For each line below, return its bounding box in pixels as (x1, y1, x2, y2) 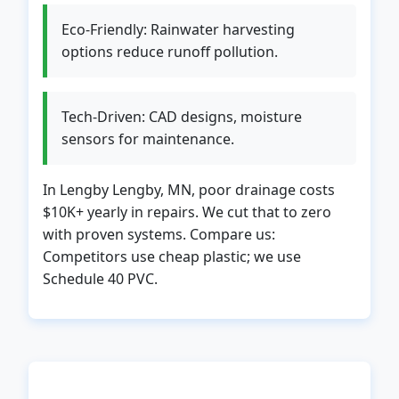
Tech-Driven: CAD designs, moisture (61, 107, 302, 126)
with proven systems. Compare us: (43, 224, 275, 244)
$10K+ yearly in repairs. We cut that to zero (43, 202, 331, 222)
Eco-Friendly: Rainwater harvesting (61, 20, 295, 39)
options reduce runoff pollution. (61, 42, 278, 61)
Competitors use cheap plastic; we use (43, 247, 301, 266)
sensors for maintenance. (61, 129, 234, 149)
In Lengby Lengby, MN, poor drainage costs (43, 180, 335, 199)
